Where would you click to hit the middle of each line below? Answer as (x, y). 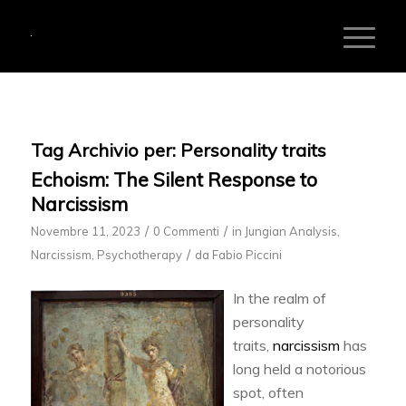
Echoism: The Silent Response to (174, 179)
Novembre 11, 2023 (85, 231)
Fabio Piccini (246, 255)
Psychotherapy (139, 255)
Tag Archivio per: (105, 150)
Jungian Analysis (290, 231)
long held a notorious (299, 368)
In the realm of (279, 298)
